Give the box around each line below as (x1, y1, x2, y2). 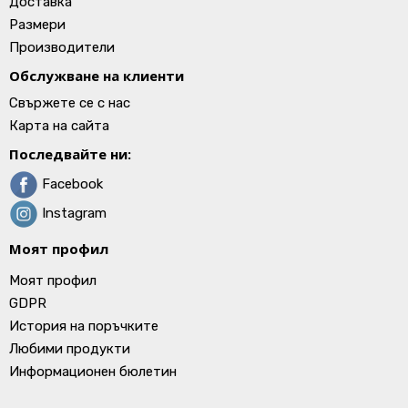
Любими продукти (9, 341, 130, 357)
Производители (9, 39, 115, 56)
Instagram (38, 204, 107, 221)
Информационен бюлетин (9, 363, 177, 380)
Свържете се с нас (9, 95, 130, 111)
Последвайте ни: (9, 145, 131, 163)
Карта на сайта (9, 117, 109, 134)
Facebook (38, 175, 103, 192)
